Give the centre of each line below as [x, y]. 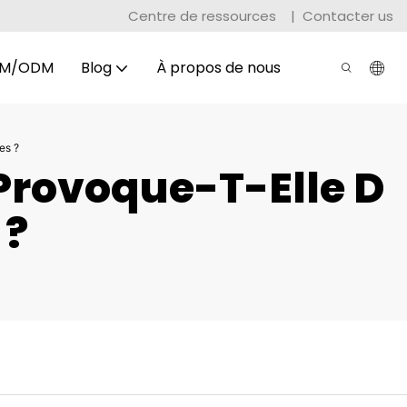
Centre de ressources [204, 15]
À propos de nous [218, 67]
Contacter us [348, 15]
